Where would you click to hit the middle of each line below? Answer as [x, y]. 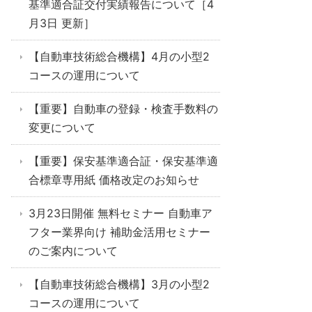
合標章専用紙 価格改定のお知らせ [114, 180]
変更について [62, 127]
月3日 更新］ [62, 23]
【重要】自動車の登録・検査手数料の [123, 109]
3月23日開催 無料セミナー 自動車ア [120, 213]
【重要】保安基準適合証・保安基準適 [123, 161]
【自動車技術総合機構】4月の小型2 [119, 56]
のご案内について [73, 251]
